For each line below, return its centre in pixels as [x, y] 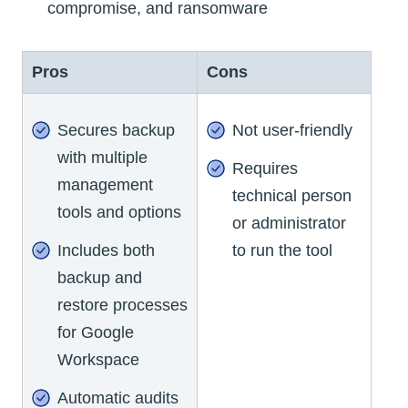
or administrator [289, 223]
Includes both [106, 250]
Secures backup [116, 130]
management [105, 184]
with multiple [102, 157]
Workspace [98, 359]
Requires [265, 168]
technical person [292, 195]
